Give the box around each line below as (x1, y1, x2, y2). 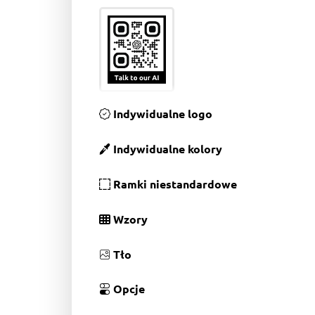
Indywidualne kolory (113, 141, 222, 157)
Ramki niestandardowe (113, 176, 237, 192)
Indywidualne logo (113, 106, 212, 122)
